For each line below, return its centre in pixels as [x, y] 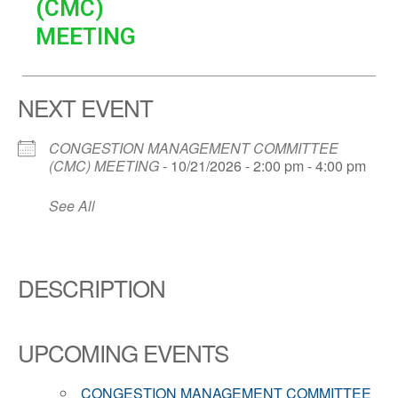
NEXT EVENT [85, 107]
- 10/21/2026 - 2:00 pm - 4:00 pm [263, 166]
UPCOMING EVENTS [123, 353]
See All [72, 206]
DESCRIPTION [92, 288]
